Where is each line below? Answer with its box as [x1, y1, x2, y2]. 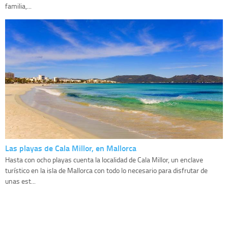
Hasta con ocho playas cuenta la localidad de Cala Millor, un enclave [5, 154, 203, 164]
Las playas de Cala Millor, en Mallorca [5, 141, 136, 154]
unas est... [5, 176, 36, 186]
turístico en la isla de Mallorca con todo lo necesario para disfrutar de [5, 165, 208, 175]
